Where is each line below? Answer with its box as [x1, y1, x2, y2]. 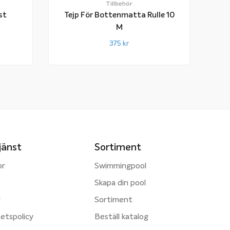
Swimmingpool [94, 162, 146, 170]
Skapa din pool [94, 179, 146, 187]
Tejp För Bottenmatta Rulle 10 [64, 11, 175, 19]
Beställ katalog [94, 213, 148, 221]
